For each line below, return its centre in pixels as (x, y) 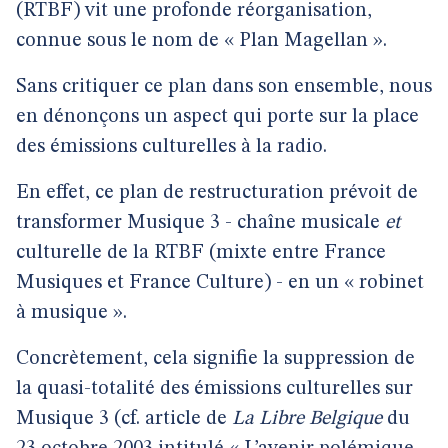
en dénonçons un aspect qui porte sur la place (217, 117)
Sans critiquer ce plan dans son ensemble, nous (224, 87)
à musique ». (71, 313)
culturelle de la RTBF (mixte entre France (201, 253)
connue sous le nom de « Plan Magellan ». (201, 41)
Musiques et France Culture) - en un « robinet (220, 283)
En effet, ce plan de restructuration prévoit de (217, 193)
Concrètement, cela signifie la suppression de (215, 359)
